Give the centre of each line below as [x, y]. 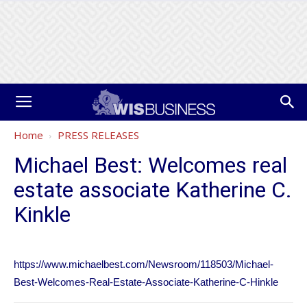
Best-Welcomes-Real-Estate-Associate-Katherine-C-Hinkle [146, 282]
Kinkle [42, 214]
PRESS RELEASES [98, 135]
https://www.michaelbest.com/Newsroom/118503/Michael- [144, 264]
